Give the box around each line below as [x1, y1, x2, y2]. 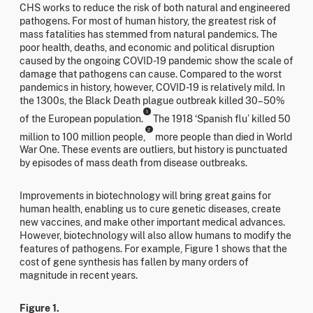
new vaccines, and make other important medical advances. [20, 217, 285, 228]
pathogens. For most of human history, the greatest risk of [20, 15, 277, 27]
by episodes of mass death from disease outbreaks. [20, 157, 247, 169]
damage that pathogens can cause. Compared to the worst [20, 68, 282, 80]
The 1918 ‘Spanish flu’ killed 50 [150, 112, 291, 124]
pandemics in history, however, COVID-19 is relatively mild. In [20, 81, 285, 93]
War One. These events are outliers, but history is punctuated [20, 144, 287, 156]
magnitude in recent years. [20, 270, 138, 282]
